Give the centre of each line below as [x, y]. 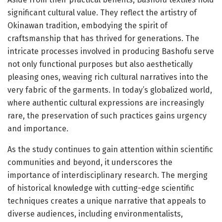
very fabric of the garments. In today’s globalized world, [110, 90]
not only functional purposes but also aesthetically [100, 64]
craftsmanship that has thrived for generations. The [103, 38]
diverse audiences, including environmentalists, [95, 214]
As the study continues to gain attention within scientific [110, 149]
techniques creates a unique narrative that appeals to [107, 201]
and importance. [38, 128]
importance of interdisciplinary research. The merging [108, 175]
